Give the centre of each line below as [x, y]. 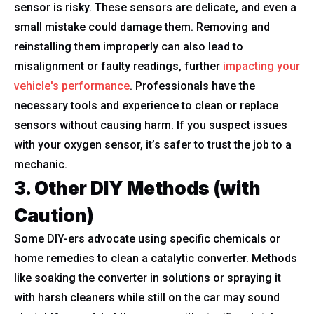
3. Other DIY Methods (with [137, 188]
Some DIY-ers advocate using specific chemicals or [147, 239]
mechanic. [41, 164]
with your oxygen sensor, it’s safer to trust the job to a [153, 145]
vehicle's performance [72, 86]
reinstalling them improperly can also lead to [129, 47]
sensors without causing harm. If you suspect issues [151, 125]
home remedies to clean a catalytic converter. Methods [156, 258]
